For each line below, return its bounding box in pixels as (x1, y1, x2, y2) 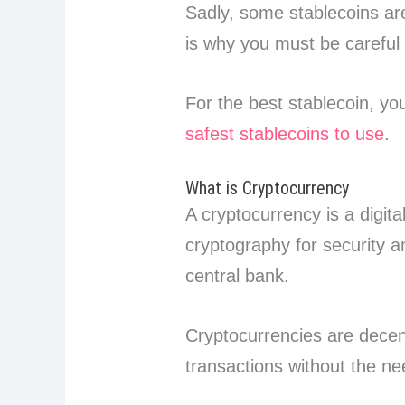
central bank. (185, 266, 296, 287)
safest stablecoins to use (185, 124, 385, 145)
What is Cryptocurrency (185, 177, 350, 200)
